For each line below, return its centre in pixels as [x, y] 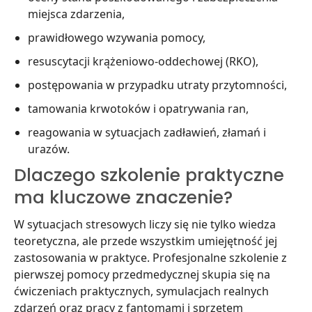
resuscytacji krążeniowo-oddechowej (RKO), [143, 61]
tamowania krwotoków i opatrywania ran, [138, 109]
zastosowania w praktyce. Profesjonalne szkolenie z [150, 258]
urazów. [49, 149]
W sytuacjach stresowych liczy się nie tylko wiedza [145, 224]
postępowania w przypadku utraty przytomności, [157, 85]
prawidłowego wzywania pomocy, [117, 38]
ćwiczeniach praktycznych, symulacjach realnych [141, 291]
